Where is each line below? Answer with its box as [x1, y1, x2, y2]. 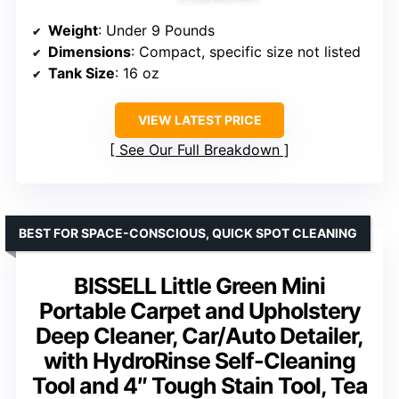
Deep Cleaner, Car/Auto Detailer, [36, 322, 363, 350]
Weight [48, 21, 98, 40]
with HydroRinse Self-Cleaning [44, 347, 355, 375]
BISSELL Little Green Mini [74, 273, 325, 300]
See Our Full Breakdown [119, 141, 280, 159]
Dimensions [48, 43, 131, 61]
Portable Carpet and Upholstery [38, 297, 361, 325]
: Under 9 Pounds [98, 21, 215, 40]
